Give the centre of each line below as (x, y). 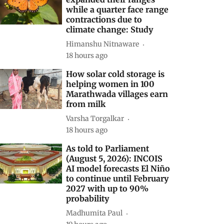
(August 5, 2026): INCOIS (114, 158)
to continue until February (117, 178)
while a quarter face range (117, 9)
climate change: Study (110, 29)
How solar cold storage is (115, 74)
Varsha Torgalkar (95, 119)
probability (88, 198)
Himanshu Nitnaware (103, 44)
